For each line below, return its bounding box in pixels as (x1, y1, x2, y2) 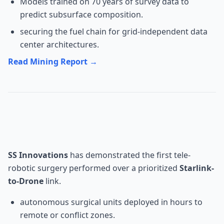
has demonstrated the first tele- (68, 149, 190, 160)
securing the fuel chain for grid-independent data (20, 26, 207, 37)
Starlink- (179, 162, 214, 173)
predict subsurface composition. (20, 9, 143, 20)
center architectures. (20, 39, 99, 50)
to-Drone (8, 175, 43, 186)
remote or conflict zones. (20, 209, 115, 220)
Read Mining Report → (8, 56, 97, 67)
